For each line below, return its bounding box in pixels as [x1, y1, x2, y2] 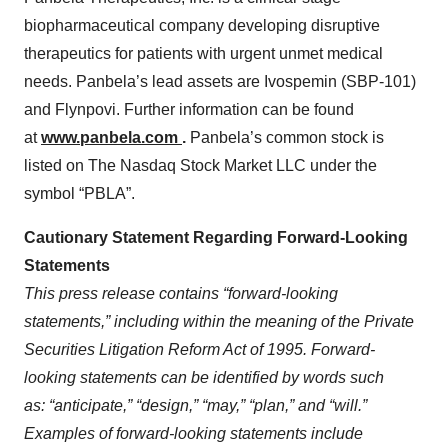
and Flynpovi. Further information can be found [24, 101, 354, 118]
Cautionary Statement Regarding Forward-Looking [24, 229, 408, 246]
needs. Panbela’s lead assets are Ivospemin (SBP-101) [24, 73, 416, 90]
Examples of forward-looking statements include [24, 425, 363, 442]
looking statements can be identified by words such [24, 369, 384, 386]
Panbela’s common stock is [190, 129, 384, 146]
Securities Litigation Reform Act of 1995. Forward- [24, 341, 375, 358]
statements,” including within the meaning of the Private [24, 313, 414, 330]
